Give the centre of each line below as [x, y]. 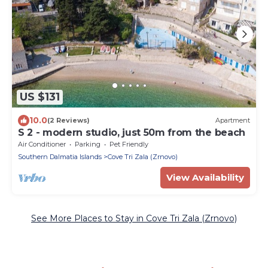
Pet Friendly [129, 144]
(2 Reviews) [68, 120]
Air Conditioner [42, 144]
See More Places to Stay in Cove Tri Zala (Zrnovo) [134, 218]
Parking [88, 144]
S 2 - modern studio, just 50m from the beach [132, 132]
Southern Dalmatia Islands [60, 156]
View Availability [205, 177]
